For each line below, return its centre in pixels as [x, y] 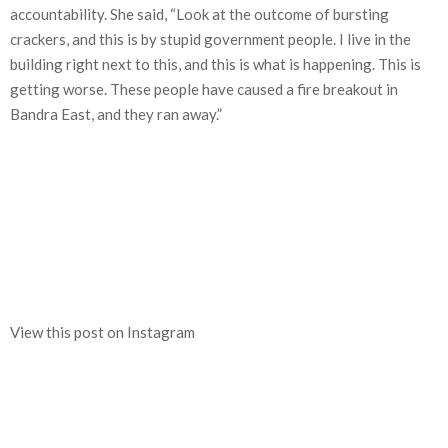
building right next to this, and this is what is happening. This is [215, 64]
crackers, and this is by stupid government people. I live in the [210, 39]
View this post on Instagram [102, 332]
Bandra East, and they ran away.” [116, 114]
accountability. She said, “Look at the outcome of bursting [199, 14]
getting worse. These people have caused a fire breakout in [204, 89]
